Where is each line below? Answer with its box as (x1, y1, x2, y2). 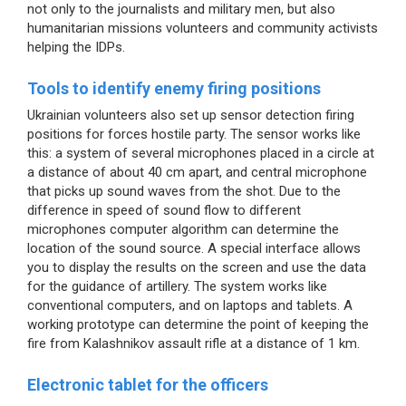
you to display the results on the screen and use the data (27, 259, 366, 275)
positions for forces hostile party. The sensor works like (27, 126, 361, 142)
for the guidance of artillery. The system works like (27, 278, 327, 295)
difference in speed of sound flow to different (27, 202, 301, 218)
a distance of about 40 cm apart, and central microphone (27, 164, 367, 180)
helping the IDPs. (27, 39, 125, 55)
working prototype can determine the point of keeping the (27, 316, 369, 333)
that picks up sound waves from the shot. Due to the (27, 183, 341, 199)
